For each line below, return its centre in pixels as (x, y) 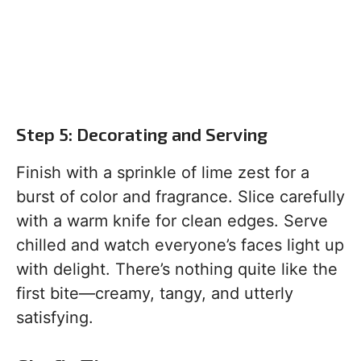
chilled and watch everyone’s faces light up (180, 245)
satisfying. (55, 318)
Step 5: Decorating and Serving (142, 134)
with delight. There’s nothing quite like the (177, 270)
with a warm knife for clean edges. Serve (172, 221)
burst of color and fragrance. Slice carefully (180, 197)
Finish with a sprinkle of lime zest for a (163, 173)
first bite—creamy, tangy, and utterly (155, 294)
